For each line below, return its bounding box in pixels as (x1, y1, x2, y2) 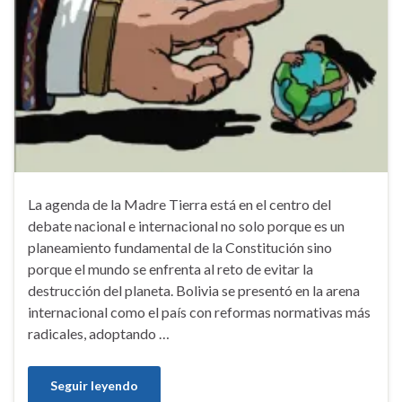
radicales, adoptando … (28, 324, 170, 342)
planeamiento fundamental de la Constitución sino (28, 238, 332, 256)
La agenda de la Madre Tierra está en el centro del (28, 195, 331, 213)
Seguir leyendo (50, 377, 138, 393)
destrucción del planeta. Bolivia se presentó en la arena (28, 281, 360, 299)
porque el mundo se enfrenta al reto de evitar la (28, 259, 313, 277)
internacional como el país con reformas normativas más (28, 302, 371, 320)
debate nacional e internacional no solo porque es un (28, 216, 345, 234)
